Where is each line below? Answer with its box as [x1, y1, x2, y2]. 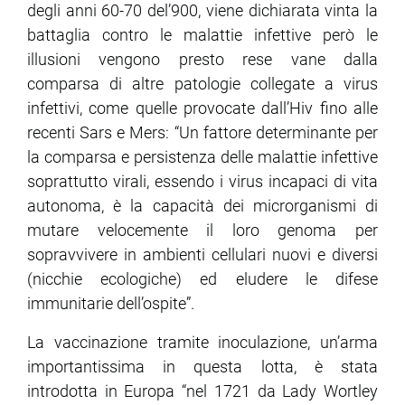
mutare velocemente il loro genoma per [27, 221, 378, 240]
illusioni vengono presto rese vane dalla [27, 50, 378, 70]
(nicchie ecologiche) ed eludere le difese [27, 269, 378, 289]
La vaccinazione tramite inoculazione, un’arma [27, 333, 378, 353]
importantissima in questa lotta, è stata [27, 357, 378, 377]
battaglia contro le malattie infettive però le [27, 25, 378, 45]
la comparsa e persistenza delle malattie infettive [27, 147, 378, 167]
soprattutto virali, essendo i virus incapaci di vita [27, 172, 378, 192]
